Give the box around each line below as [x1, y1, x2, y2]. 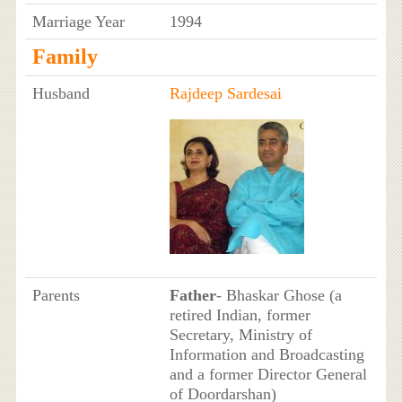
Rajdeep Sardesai [169, 83, 282, 102]
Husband [31, 83, 90, 102]
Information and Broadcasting [169, 345, 364, 363]
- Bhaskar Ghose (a [215, 285, 342, 304]
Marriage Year [31, 12, 125, 31]
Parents [31, 285, 80, 304]
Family [31, 44, 98, 68]
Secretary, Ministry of [169, 325, 312, 344]
